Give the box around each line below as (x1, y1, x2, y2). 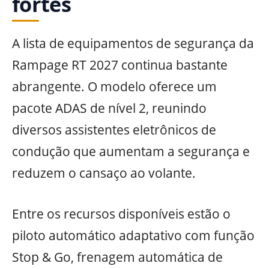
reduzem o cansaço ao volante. (12, 165, 196, 182)
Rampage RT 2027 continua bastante (12, 56, 228, 74)
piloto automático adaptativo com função (12, 226, 255, 244)
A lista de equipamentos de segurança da (12, 35, 254, 52)
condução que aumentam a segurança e (12, 143, 250, 160)
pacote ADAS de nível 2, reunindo (12, 100, 207, 117)
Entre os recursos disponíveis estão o (12, 205, 231, 222)
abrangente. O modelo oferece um (12, 78, 217, 95)
